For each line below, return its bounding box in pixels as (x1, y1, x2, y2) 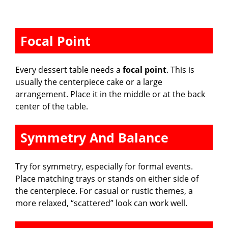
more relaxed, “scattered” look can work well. (15, 197, 187, 209)
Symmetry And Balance (20, 128, 168, 146)
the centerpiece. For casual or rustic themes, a (15, 185, 193, 196)
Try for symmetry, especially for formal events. (15, 160, 193, 172)
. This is (166, 64, 194, 75)
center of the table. (15, 100, 88, 112)
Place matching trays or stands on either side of (15, 173, 198, 184)
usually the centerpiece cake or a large (15, 76, 162, 88)
